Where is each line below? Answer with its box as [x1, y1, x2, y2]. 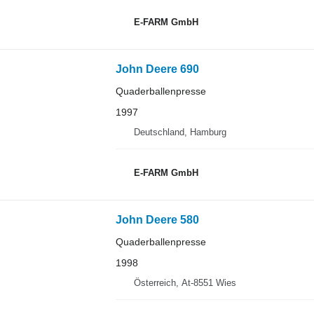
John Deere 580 [115, 214, 199, 226]
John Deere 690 [115, 63, 199, 76]
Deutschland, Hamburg [133, 127, 226, 138]
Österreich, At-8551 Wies [133, 278, 236, 289]
